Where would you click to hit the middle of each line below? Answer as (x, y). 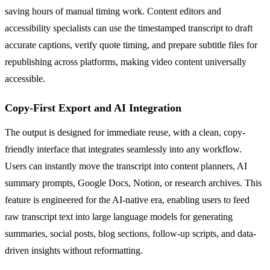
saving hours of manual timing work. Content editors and (113, 11)
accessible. (25, 78)
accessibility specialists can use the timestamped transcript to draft (129, 28)
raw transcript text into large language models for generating (119, 216)
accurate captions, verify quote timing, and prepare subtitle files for (131, 45)
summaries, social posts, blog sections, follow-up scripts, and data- (130, 233)
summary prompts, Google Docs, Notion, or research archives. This (133, 183)
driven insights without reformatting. (74, 250)
